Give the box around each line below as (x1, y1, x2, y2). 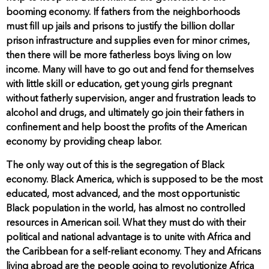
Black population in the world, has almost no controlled (6, 204, 245, 214)
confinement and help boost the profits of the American (6, 123, 247, 133)
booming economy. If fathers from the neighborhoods (6, 8, 240, 18)
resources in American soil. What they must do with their (6, 218, 246, 228)
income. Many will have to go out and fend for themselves (6, 65, 254, 76)
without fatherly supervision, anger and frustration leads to (6, 94, 256, 104)
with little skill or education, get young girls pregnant (6, 80, 232, 90)
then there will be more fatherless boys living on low (6, 51, 231, 61)
